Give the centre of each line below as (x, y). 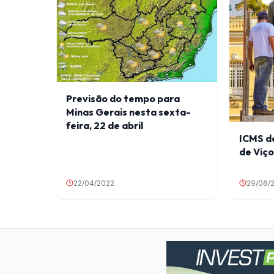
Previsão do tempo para (123, 98)
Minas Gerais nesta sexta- (128, 112)
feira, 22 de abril (105, 125)
